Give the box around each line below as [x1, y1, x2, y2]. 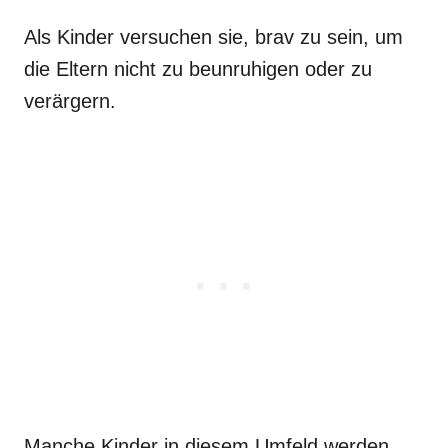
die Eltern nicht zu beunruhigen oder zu [24, 57, 372, 80]
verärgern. [24, 89, 116, 112]
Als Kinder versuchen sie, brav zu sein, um [24, 25, 403, 48]
